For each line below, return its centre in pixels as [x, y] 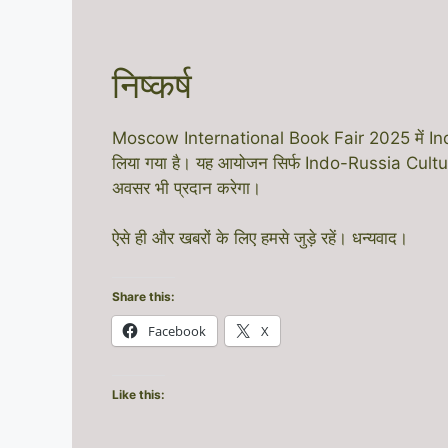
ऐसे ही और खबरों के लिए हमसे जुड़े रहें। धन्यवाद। [260, 238]
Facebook [177, 330]
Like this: [138, 394]
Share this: [143, 296]
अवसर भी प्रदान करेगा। [186, 187]
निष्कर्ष [152, 84]
